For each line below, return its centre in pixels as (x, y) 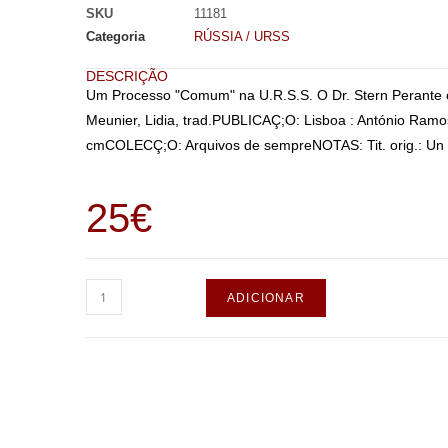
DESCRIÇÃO (126, 76)
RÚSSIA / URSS (241, 36)
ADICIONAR (265, 298)
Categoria (115, 36)
